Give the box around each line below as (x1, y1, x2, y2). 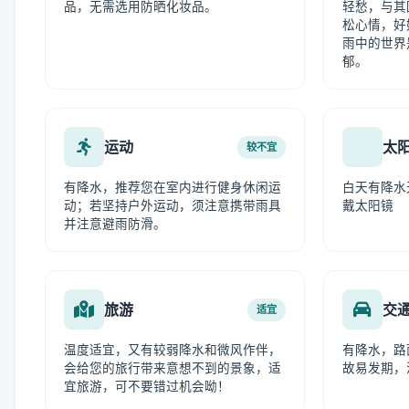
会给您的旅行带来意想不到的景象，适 (64, 361, 281, 375)
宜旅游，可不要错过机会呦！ (64, 379, 230, 393)
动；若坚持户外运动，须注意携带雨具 (64, 198, 281, 213)
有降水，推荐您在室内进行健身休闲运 (64, 180, 281, 194)
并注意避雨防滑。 (64, 216, 166, 231)
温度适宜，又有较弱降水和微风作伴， (64, 342, 281, 357)
